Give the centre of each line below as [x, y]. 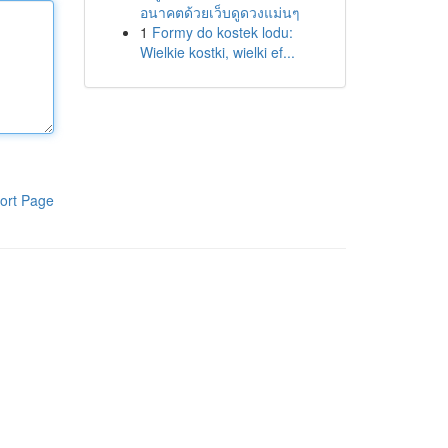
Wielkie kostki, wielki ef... [217, 52]
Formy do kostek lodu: [222, 32]
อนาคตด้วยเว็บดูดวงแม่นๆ [219, 12]
